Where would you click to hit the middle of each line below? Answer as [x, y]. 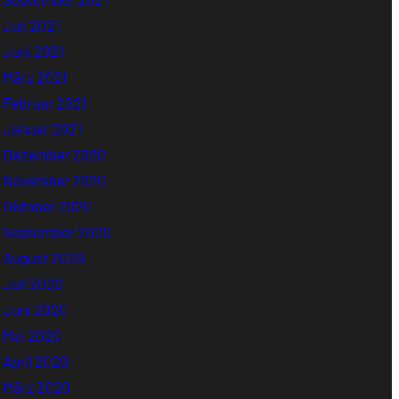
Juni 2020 [36, 309]
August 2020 [44, 257]
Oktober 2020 [48, 205]
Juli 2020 [33, 283]
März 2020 [37, 386]
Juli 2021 [32, 24]
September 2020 [57, 231]
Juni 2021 [34, 50]
